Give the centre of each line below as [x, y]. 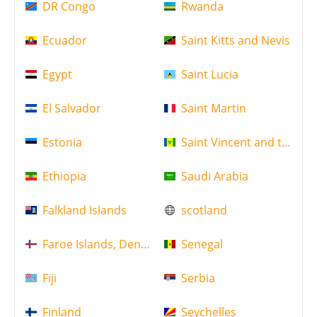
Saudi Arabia [214, 177]
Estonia [62, 143]
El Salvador [72, 109]
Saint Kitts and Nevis [235, 41]
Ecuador [65, 41]
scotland [204, 211]
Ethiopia [64, 177]
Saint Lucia [209, 75]
